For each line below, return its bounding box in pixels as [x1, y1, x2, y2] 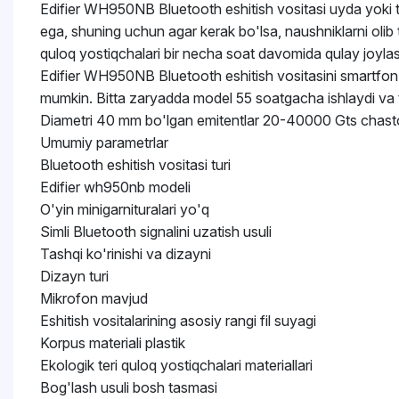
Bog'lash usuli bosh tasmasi [40, 379, 217, 396]
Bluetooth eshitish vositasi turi [40, 156, 231, 174]
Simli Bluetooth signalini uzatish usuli [40, 223, 272, 240]
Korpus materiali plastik [40, 334, 185, 352]
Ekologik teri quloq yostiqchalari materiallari [40, 356, 313, 374]
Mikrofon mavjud [40, 289, 148, 307]
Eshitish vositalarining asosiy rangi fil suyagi [40, 312, 316, 330]
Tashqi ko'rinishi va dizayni [40, 245, 211, 263]
